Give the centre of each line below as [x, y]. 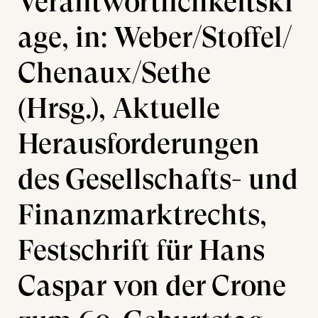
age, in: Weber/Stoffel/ [155, 37]
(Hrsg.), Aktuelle [119, 108]
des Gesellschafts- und [158, 179]
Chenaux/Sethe [114, 72]
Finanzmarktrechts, [142, 214]
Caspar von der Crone [152, 285]
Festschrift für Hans [141, 250]
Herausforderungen [139, 143]
